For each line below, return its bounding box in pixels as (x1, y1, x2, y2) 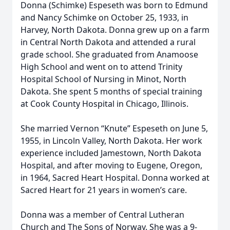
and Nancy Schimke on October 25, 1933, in (21, 12, 188, 23)
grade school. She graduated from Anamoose (21, 49, 198, 60)
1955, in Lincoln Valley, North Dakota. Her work (21, 135, 202, 146)
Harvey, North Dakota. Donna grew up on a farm (21, 24, 209, 35)
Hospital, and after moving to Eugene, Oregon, (21, 160, 202, 171)
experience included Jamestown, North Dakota (21, 147, 201, 159)
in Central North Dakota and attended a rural (21, 36, 196, 48)
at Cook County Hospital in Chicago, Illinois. (21, 98, 188, 109)
